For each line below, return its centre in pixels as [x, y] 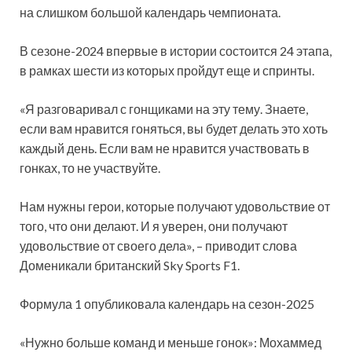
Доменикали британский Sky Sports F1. [130, 266]
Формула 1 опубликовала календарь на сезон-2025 [167, 304]
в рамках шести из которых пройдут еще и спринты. [167, 71]
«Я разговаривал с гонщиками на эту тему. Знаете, [164, 109]
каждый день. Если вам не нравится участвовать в [165, 148]
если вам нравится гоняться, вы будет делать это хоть [174, 129]
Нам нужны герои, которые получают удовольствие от [175, 207]
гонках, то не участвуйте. [90, 168]
